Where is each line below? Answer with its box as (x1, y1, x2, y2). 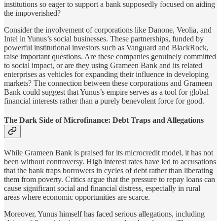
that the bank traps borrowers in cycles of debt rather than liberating (4, 166, 213, 175)
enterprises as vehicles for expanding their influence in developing (4, 70, 209, 78)
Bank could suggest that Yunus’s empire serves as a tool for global (4, 87, 209, 96)
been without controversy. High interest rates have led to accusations (4, 157, 216, 166)
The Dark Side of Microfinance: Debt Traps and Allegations (4, 115, 204, 124)
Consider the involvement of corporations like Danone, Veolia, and (4, 25, 212, 34)
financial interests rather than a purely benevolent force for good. (4, 96, 204, 105)
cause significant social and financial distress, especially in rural (4, 184, 200, 193)
